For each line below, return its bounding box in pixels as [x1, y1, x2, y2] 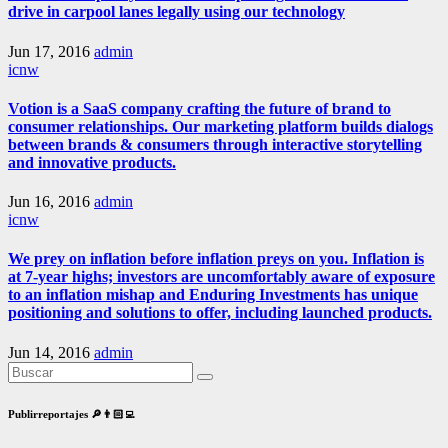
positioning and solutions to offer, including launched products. [8, 304, 432, 322]
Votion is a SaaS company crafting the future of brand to [8, 99, 391, 117]
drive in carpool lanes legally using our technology [8, 3, 345, 21]
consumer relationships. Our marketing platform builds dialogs [8, 117, 433, 135]
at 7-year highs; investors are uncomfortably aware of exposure [8, 268, 435, 286]
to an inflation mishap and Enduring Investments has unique [8, 286, 418, 304]
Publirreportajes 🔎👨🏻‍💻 [8, 407, 135, 420]
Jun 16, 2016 [8, 193, 94, 211]
